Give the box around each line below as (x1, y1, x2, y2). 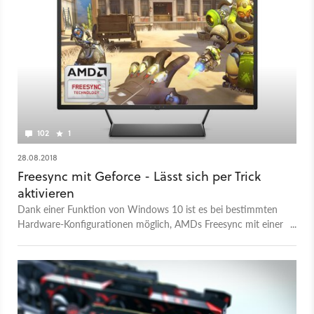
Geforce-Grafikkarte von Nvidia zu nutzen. (18, 231, 199, 246)
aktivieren (18, 184, 74, 203)
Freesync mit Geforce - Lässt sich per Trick (18, 168, 261, 186)
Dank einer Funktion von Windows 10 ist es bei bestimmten (18, 202, 278, 217)
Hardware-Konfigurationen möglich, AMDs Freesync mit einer (18, 217, 283, 231)
